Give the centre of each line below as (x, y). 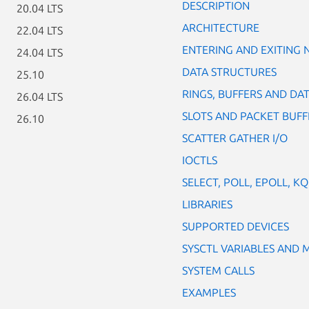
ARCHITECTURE (221, 27)
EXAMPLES (209, 292)
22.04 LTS (40, 30)
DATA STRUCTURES (229, 71)
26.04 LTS (40, 97)
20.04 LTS (40, 8)
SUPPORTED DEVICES (236, 226)
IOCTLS (200, 160)
